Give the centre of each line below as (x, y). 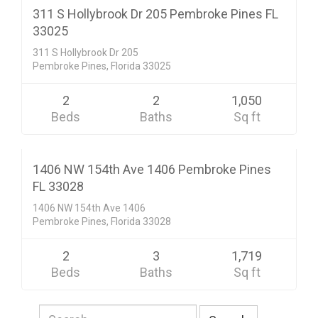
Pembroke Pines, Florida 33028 (102, 221)
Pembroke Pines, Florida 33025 (102, 66)
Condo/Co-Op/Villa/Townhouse (99, 116)
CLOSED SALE (251, 159)
